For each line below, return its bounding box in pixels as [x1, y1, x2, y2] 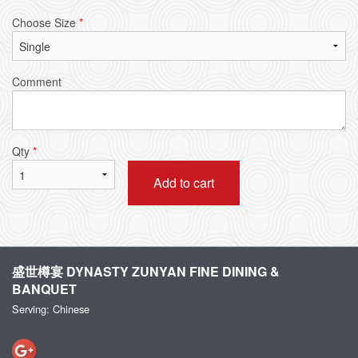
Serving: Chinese [12, 300, 89, 316]
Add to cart [153, 173, 214, 192]
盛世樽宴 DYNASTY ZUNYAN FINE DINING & [12, 261, 280, 280]
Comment [12, 73, 62, 89]
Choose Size [12, 14, 79, 30]
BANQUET [12, 279, 77, 298]
